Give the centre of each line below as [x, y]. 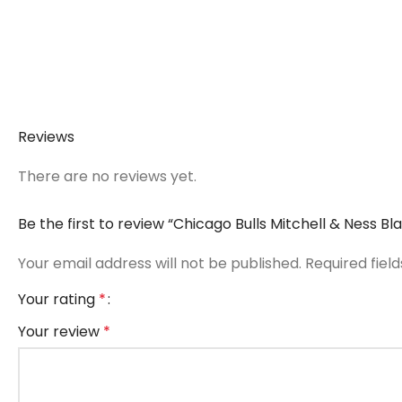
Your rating [58, 299]
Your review [61, 331]
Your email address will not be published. [160, 263]
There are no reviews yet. [107, 176]
